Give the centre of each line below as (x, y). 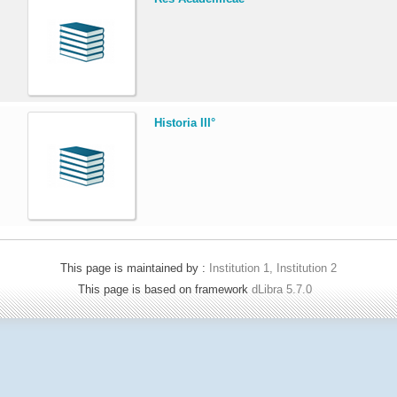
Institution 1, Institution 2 (273, 268)
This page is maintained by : (135, 268)
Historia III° (185, 122)
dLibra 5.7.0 (284, 289)
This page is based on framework (165, 289)
